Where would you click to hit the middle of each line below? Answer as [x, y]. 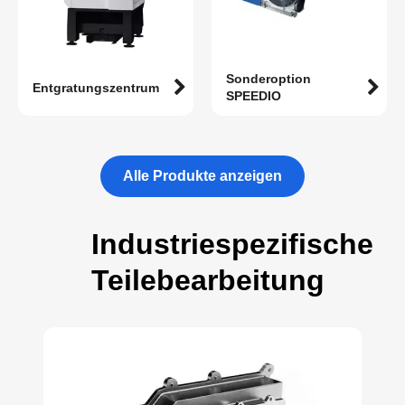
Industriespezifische [232, 245]
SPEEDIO [254, 96]
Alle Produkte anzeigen [202, 176]
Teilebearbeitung [207, 281]
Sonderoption [268, 79]
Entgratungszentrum [96, 87]
